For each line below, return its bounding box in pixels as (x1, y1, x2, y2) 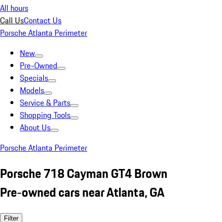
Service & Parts (20, 97, 70, 109)
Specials (20, 72, 48, 84)
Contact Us (24, 14, 61, 26)
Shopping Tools (20, 109, 70, 121)
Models (20, 84, 44, 96)
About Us (20, 121, 51, 133)
